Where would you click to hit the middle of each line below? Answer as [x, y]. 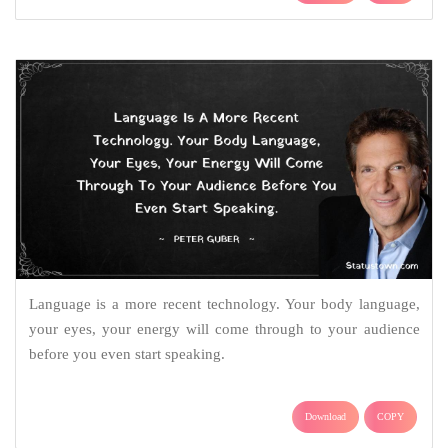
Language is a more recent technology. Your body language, [224, 304]
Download [325, 417]
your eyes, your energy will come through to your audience [224, 329]
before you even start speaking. [126, 354]
